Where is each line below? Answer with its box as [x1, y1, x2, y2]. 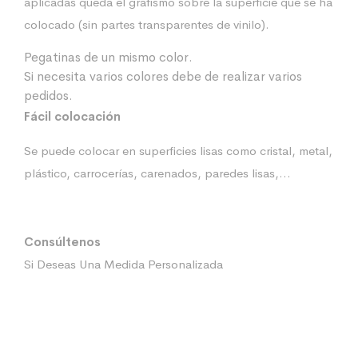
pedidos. [24, 87, 73, 105]
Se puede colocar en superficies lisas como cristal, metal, [24, 143, 332, 159]
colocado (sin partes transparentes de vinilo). [24, 17, 269, 33]
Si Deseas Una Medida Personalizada [24, 257, 223, 272]
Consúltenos [24, 234, 101, 250]
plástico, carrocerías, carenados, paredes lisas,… [24, 165, 291, 181]
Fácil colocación [24, 109, 121, 125]
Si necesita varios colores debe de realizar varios [24, 68, 302, 86]
